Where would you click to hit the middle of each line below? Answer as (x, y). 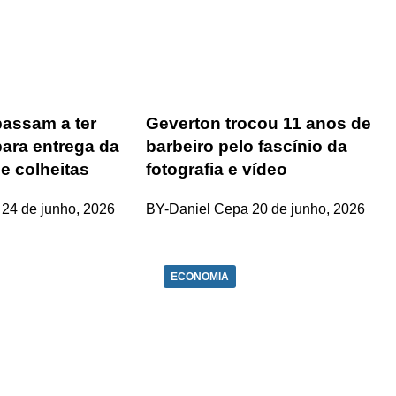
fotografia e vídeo (217, 170)
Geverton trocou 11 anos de (259, 124)
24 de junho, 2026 (59, 209)
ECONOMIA (200, 277)
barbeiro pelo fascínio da (247, 147)
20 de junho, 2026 (309, 209)
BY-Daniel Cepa (198, 209)
